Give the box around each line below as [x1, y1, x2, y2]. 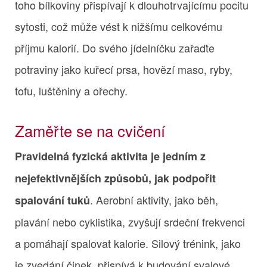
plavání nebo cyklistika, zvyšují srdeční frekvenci [15, 213, 245, 229]
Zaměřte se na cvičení [15, 119, 165, 141]
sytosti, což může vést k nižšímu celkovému [15, 18, 222, 34]
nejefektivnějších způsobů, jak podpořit [15, 170, 216, 186]
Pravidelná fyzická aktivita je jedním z [15, 148, 206, 164]
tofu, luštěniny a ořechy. [15, 82, 128, 98]
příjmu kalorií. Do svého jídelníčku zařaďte [15, 39, 215, 55]
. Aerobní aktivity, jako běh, [90, 191, 218, 207]
